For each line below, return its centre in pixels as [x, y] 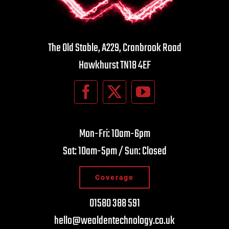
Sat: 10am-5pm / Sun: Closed [114, 151]
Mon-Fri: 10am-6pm [114, 134]
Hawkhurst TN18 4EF [114, 65]
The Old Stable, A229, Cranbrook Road [114, 48]
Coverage [114, 177]
